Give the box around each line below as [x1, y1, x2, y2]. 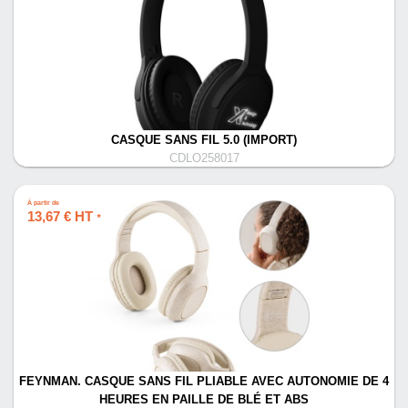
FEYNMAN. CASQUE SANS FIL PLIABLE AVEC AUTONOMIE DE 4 [19, 375, 389, 388]
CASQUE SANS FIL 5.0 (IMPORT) [111, 134, 297, 147]
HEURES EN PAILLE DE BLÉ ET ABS [99, 393, 309, 406]
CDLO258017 [168, 152, 240, 165]
